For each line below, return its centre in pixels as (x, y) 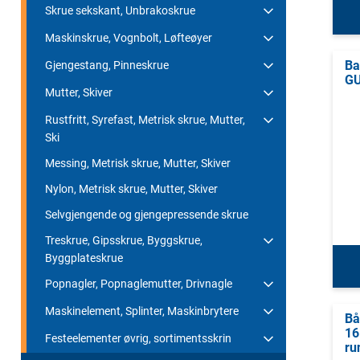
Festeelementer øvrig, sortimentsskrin (138, 338)
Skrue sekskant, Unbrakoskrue (120, 10)
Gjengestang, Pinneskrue (107, 65)
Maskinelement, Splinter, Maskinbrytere (142, 311)
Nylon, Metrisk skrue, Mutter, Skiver (131, 188)
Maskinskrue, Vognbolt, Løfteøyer (129, 37)
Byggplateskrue (84, 258)
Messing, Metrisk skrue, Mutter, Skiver (138, 163)
